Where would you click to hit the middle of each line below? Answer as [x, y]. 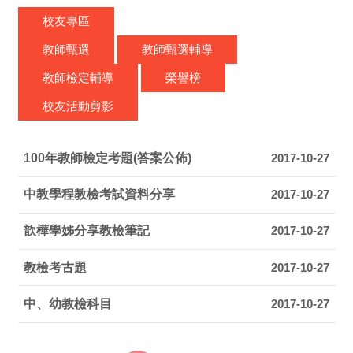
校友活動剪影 [78, 106]
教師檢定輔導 [78, 78]
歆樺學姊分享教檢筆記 [87, 231]
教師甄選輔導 [177, 50]
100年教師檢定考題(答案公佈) [108, 158]
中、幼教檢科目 [68, 303]
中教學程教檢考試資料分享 [100, 195]
